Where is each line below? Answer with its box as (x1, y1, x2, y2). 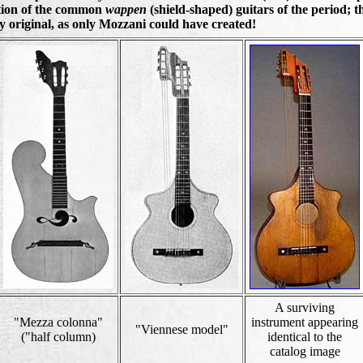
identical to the (267, 330, 342, 344)
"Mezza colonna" (14, 315, 103, 329)
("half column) (21, 330, 96, 344)
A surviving (275, 301, 335, 314)
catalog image (269, 344, 340, 358)
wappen (105, 2, 147, 16)
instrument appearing (251, 315, 358, 329)
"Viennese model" (135, 322, 228, 336)
